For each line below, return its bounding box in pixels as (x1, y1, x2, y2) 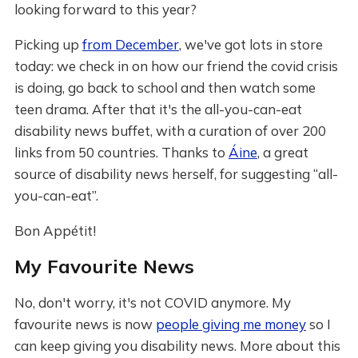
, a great (257, 144, 308, 161)
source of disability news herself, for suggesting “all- (14, 165, 338, 182)
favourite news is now (14, 316, 156, 332)
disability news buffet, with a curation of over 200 (14, 122, 326, 139)
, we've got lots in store (178, 36, 323, 53)
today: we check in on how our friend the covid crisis (14, 58, 338, 74)
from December (82, 36, 179, 53)
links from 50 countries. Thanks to (14, 144, 229, 161)
